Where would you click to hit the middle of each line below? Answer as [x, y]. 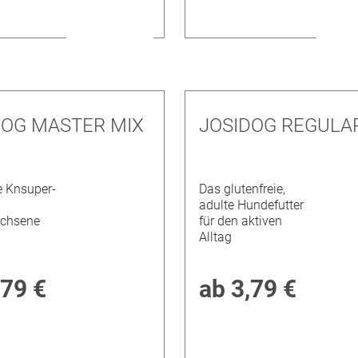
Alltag [216, 237]
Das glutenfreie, [243, 189]
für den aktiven [241, 221]
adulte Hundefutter [252, 205]
